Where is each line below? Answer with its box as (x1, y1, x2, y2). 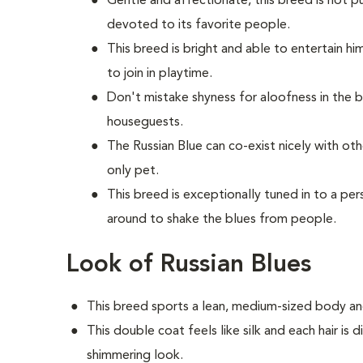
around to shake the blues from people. (107, 213, 337, 226)
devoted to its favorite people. (107, 19, 291, 32)
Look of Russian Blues (66, 253, 312, 277)
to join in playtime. (107, 67, 213, 80)
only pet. (107, 164, 160, 177)
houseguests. (107, 116, 184, 129)
